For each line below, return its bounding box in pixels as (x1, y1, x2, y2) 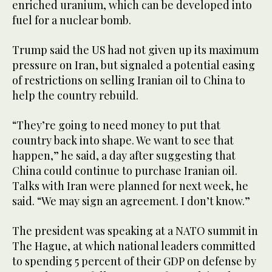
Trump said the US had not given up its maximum (12, 42, 259, 58)
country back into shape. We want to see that (12, 133, 234, 148)
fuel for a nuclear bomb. (12, 13, 131, 28)
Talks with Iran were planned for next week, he (12, 178, 248, 194)
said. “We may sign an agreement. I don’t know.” (12, 194, 250, 209)
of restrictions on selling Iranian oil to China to (12, 73, 245, 88)
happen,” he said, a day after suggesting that (12, 148, 236, 163)
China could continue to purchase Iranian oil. (12, 163, 237, 178)
